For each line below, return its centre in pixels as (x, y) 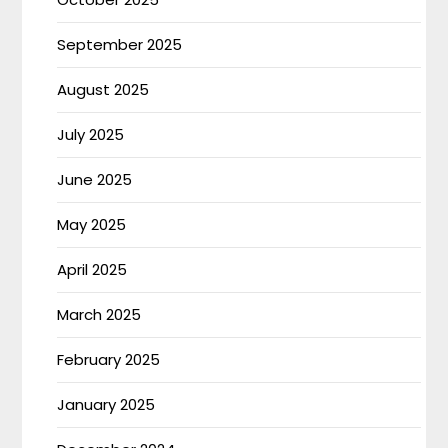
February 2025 (109, 359)
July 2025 (91, 134)
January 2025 (106, 404)
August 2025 (103, 89)
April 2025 (92, 269)
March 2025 (99, 314)
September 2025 (120, 44)
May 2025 (92, 224)
